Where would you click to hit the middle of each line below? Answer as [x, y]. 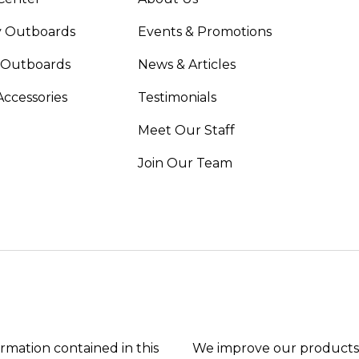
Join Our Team [185, 163]
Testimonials [177, 97]
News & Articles [186, 64]
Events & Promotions [204, 31]
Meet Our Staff [186, 130]
